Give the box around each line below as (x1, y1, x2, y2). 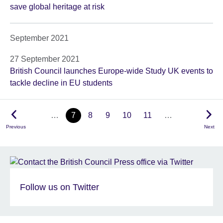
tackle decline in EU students (10, 79, 112, 88)
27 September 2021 (10, 55, 80, 64)
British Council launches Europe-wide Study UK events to (10, 67, 213, 76)
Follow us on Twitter (20, 182, 99, 192)
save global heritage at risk (10, 2, 105, 11)
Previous (6, 124, 26, 130)
